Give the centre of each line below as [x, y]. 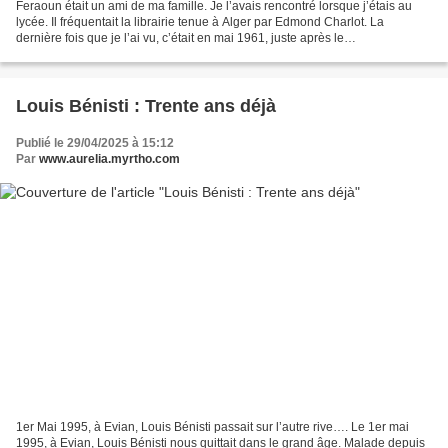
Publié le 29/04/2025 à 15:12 [95, 143]
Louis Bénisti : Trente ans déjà [146, 106]
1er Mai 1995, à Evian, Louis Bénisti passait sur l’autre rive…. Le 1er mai [212, 426]
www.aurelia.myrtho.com [109, 159]
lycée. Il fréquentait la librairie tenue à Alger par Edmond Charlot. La [200, 22]
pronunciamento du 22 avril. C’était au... [124, 54]
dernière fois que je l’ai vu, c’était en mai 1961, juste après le [180, 38]
